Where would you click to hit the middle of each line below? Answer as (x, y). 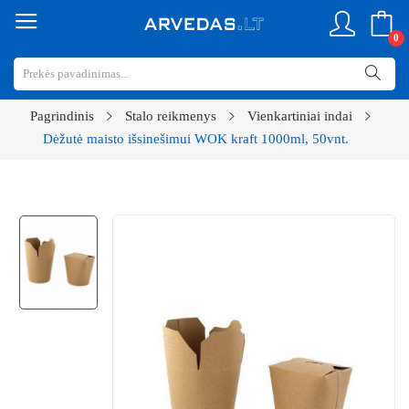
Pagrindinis (62, 116)
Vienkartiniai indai (299, 116)
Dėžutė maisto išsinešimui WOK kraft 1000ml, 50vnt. (195, 139)
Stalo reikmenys (170, 116)
